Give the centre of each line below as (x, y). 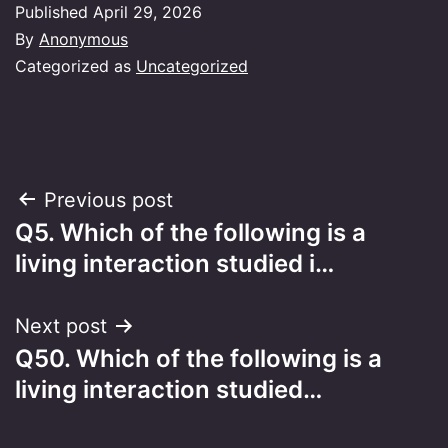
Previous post (108, 199)
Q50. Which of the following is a (198, 358)
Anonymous (83, 38)
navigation (101, 250)
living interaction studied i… (174, 263)
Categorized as (75, 65)
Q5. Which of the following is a (190, 232)
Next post (61, 325)
